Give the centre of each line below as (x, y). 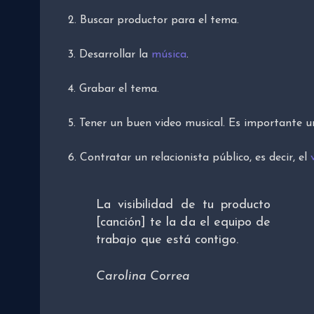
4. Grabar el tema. (114, 89)
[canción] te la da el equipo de (183, 222)
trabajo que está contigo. (167, 240)
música (169, 54)
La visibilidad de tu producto (183, 205)
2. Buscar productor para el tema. (153, 20)
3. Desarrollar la (110, 54)
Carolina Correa (143, 276)
